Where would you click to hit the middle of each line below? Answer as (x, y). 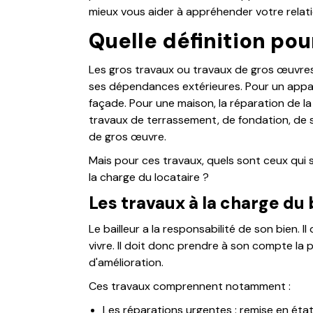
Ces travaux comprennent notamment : (190, 286)
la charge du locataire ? (149, 177)
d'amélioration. (126, 262)
